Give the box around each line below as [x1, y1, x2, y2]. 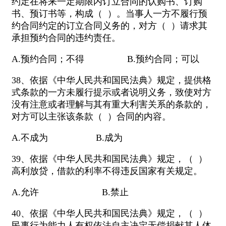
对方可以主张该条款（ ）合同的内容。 [12, 111, 171, 122]
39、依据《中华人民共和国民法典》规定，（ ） [12, 154, 207, 164]
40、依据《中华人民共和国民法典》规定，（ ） [12, 208, 207, 219]
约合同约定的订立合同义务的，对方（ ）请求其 [12, 21, 207, 31]
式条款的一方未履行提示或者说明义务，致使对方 [12, 87, 211, 98]
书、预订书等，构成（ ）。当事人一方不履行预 [12, 9, 207, 19]
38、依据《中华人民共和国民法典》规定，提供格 [12, 75, 211, 86]
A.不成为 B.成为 [12, 133, 123, 143]
